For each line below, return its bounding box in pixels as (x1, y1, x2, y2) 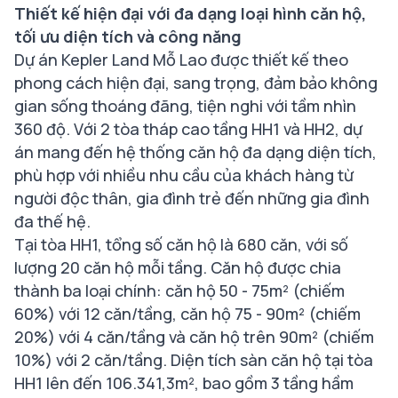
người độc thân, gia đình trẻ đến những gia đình (14, 187, 370, 209)
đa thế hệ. (14, 210, 91, 232)
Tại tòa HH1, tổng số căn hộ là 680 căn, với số (14, 233, 348, 255)
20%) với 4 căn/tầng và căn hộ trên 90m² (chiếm (14, 325, 374, 347)
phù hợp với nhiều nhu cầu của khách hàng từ (14, 163, 354, 186)
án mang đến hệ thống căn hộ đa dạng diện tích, (14, 140, 377, 163)
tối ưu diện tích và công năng (14, 25, 242, 47)
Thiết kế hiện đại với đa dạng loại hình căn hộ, (14, 2, 366, 24)
